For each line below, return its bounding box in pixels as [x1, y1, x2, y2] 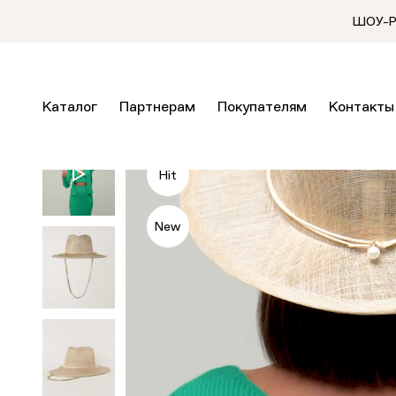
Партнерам [119, 100, 195, 115]
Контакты [329, 100, 394, 115]
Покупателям [217, 100, 307, 115]
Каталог [42, 100, 97, 115]
